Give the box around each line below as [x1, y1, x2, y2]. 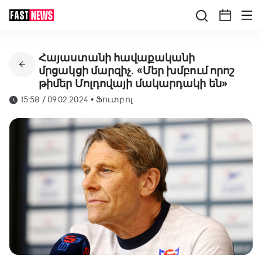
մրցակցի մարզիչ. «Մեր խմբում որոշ [39, 64, 235, 77]
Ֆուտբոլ [96, 95, 133, 105]
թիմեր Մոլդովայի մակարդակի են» [39, 77, 227, 90]
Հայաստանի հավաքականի [39, 51, 195, 64]
